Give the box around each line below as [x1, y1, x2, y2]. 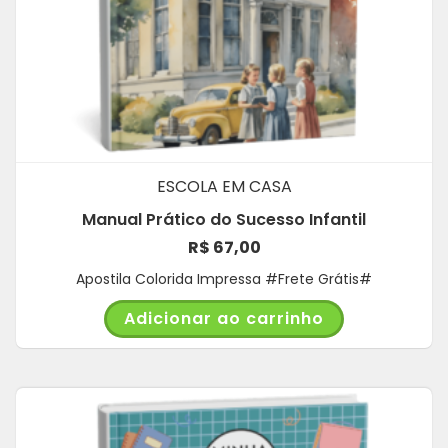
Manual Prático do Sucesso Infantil [82, 207, 366, 231]
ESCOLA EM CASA [156, 174, 292, 198]
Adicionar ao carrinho [124, 306, 324, 330]
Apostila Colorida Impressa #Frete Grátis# [76, 268, 372, 289]
